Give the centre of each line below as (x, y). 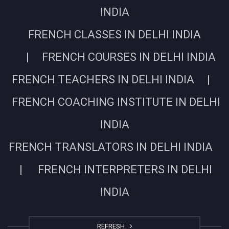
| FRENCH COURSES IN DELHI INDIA (114, 57)
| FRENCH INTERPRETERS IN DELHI (114, 169)
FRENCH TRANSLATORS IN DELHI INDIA (114, 147)
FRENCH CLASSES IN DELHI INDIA (114, 34)
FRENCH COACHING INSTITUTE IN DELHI (114, 102)
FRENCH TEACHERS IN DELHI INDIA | (114, 79)
